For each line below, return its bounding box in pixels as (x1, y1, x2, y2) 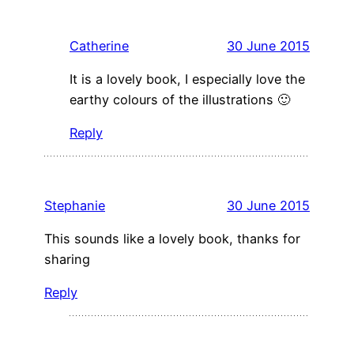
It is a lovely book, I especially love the (70, 71, 305, 88)
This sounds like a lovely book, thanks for (44, 230, 300, 247)
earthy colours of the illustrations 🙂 (70, 92, 290, 108)
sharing (44, 250, 90, 267)
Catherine (70, 37, 129, 54)
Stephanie (44, 197, 105, 213)
